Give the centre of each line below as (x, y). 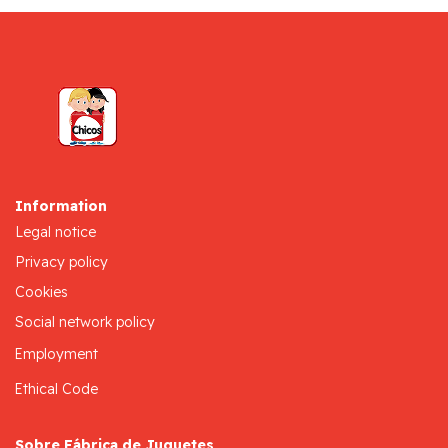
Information (61, 205)
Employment (56, 353)
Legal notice (55, 231)
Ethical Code (56, 388)
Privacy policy (61, 261)
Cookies (41, 291)
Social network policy (85, 321)
